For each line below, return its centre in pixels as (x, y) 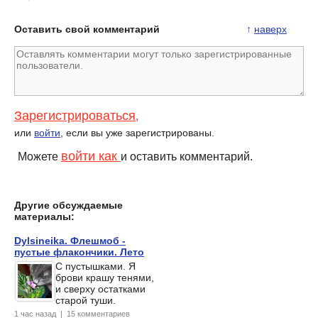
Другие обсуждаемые (68, 205)
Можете (39, 157)
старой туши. (86, 301)
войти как (91, 157)
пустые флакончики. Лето (79, 252)
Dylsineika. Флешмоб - (70, 241)
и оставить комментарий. (187, 157)
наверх (270, 29)
